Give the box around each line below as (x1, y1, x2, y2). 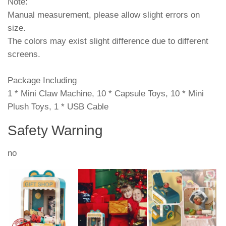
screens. (8, 49, 40, 59)
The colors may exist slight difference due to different (8, 36, 208, 46)
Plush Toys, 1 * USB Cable (8, 101, 108, 111)
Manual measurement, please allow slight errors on (8, 10, 200, 20)
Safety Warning (8, 123, 103, 139)
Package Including (8, 75, 77, 85)
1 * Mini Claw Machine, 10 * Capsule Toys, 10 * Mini (8, 88, 204, 98)
